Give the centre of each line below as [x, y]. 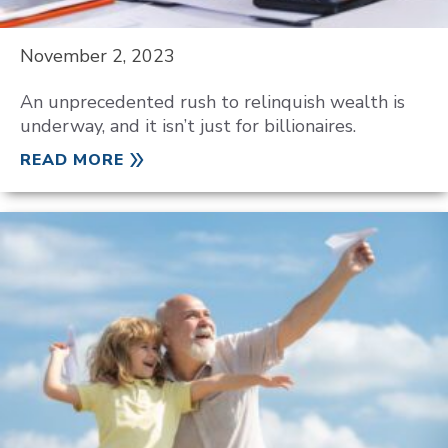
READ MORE [72, 160]
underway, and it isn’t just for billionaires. [188, 126]
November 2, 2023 [97, 56]
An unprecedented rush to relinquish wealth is [212, 102]
